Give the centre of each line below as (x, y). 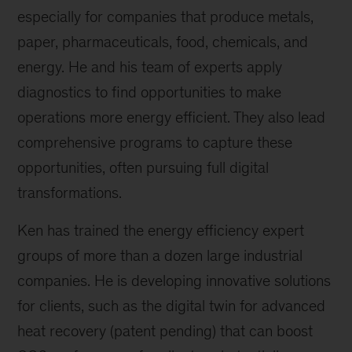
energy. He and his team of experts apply (150, 67)
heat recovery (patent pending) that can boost (165, 331)
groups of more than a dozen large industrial (160, 256)
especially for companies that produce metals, (166, 17)
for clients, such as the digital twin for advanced (172, 306)
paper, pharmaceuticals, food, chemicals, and (163, 42)
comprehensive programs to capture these (155, 143)
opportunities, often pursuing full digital (143, 168)
